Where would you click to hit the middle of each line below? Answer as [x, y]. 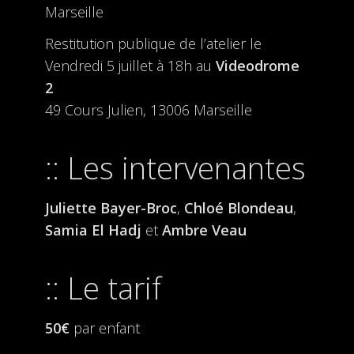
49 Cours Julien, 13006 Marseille [148, 110]
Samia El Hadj [95, 230]
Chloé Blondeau [236, 208]
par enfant [104, 328]
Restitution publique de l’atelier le [153, 43]
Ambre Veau [202, 230]
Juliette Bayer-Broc [111, 208]
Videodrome [255, 66]
